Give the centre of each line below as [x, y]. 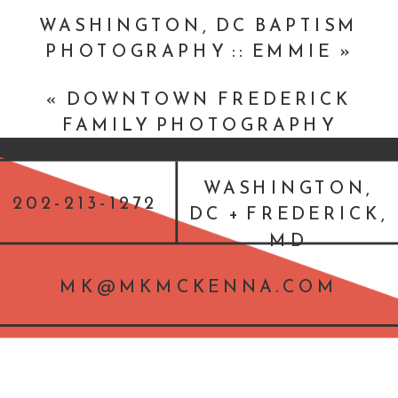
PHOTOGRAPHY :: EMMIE [189, 52]
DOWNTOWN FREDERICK [210, 99]
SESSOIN [199, 151]
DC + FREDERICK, [288, 215]
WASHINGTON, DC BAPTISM [199, 25]
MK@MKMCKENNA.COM [199, 287]
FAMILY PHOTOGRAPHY [199, 125]
